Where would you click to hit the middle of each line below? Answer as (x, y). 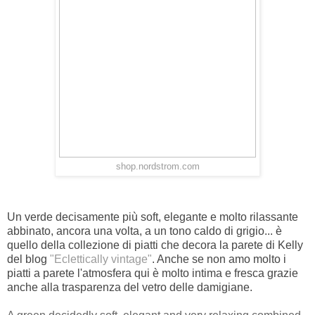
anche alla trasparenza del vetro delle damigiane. (131, 287)
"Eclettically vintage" (101, 259)
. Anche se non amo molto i (219, 259)
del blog (28, 259)
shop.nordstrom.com (157, 166)
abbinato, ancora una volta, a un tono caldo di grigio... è (144, 231)
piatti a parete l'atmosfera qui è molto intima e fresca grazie (153, 273)
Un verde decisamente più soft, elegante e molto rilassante (153, 217)
